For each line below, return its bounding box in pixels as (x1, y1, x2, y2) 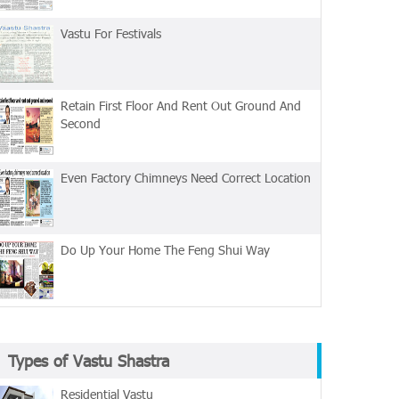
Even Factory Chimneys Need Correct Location (61, 169, 311, 186)
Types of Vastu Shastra (8, 350, 169, 370)
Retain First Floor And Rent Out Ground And (61, 97, 301, 114)
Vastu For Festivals (61, 25, 161, 42)
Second (61, 115, 101, 132)
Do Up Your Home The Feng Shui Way (61, 241, 270, 258)
